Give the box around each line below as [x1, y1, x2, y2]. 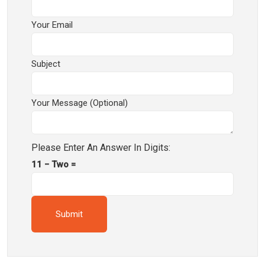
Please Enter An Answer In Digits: [31, 142, 170, 153]
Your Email [31, 20, 73, 30]
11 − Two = [31, 159, 76, 170]
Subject [31, 59, 60, 69]
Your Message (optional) [31, 98, 128, 108]
